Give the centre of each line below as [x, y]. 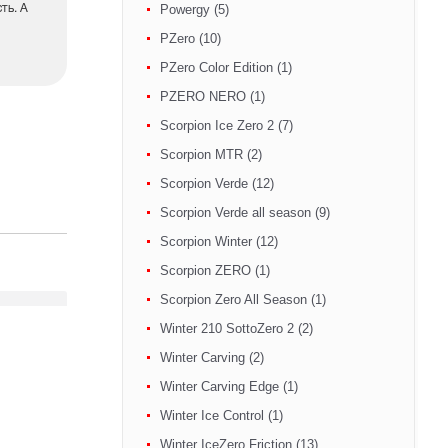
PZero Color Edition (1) [225, 67]
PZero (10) [190, 38]
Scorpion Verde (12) [216, 183]
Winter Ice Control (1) [221, 415]
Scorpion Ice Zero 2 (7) [226, 125]
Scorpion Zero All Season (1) [242, 299]
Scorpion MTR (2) [210, 154]
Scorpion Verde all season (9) [244, 212]
